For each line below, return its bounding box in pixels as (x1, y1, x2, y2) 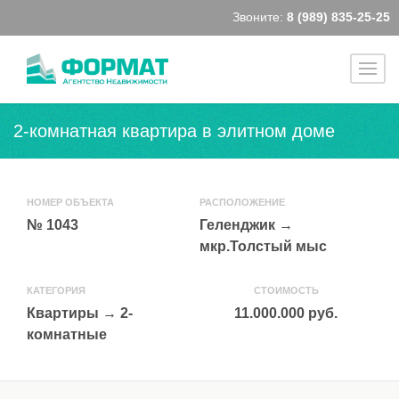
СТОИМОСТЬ (253, 285, 319, 296)
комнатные (27, 326, 107, 342)
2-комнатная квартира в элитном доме (13, 121, 335, 141)
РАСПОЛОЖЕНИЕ (199, 197, 285, 208)
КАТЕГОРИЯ (27, 285, 85, 296)
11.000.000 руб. (234, 305, 338, 321)
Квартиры (27, 305, 99, 321)
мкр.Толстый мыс (199, 238, 327, 254)
